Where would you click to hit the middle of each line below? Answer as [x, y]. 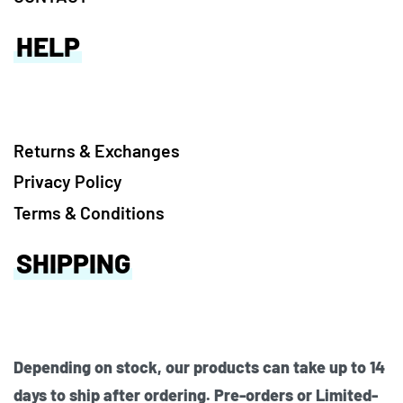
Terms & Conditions [89, 212]
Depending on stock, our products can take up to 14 [199, 367]
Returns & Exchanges [97, 150]
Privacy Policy [68, 181]
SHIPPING [73, 262]
